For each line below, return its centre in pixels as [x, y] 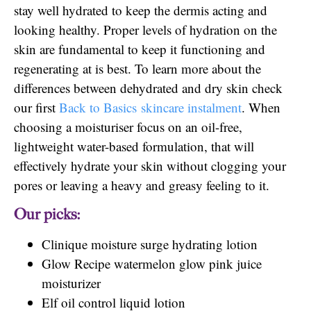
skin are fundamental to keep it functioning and [140, 49]
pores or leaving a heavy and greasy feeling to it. [142, 185]
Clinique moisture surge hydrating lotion [150, 244]
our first [36, 108]
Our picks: [47, 214]
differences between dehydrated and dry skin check [148, 88]
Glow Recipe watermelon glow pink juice [152, 263]
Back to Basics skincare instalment [150, 108]
